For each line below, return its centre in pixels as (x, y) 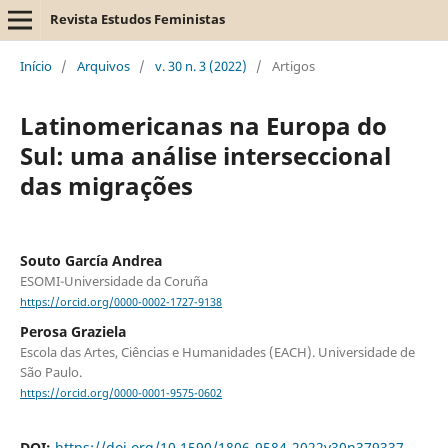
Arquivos (103, 65)
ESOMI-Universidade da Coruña (113, 280)
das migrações (106, 185)
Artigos (293, 65)
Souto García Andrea (90, 260)
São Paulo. (50, 372)
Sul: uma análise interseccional (205, 155)
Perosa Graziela (72, 332)
